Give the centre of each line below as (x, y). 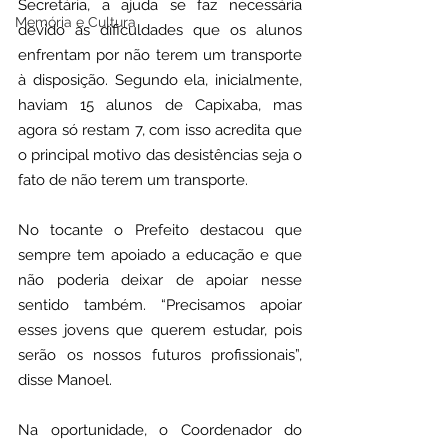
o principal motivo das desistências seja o (160, 155)
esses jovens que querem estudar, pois (160, 330)
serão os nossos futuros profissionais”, (160, 355)
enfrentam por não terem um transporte (160, 55)
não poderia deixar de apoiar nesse (160, 280)
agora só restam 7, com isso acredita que (160, 130)
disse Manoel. (65, 380)
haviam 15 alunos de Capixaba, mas (160, 105)
